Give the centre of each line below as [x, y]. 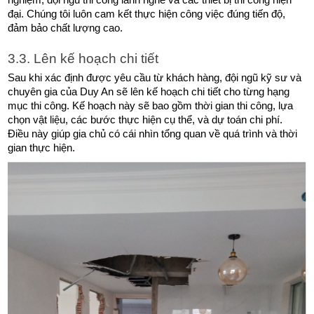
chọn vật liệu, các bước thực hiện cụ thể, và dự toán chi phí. [145, 120]
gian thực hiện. [42, 148]
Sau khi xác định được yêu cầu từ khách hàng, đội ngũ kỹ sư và [155, 77]
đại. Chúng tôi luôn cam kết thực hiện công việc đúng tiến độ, [147, 14]
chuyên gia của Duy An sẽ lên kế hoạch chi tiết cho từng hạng [149, 91]
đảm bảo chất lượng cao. [66, 28]
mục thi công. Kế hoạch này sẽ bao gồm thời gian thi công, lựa [151, 105]
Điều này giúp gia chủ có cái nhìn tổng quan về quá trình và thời [153, 134]
